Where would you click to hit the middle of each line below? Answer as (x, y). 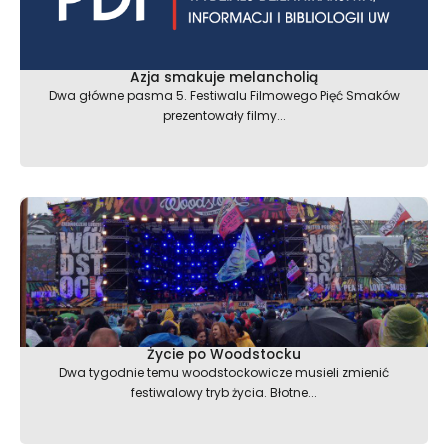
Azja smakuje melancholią (224, 78)
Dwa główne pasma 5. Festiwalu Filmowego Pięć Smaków (224, 96)
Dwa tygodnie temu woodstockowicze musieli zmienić (224, 373)
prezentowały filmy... (224, 116)
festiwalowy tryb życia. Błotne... (224, 393)
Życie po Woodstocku (224, 355)
